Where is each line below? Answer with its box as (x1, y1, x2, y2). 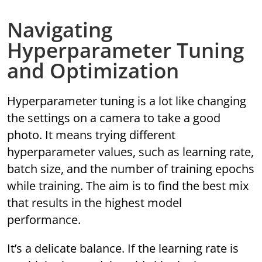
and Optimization (7, 57, 180, 85)
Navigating (7, 16, 113, 44)
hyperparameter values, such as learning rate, (7, 144, 254, 160)
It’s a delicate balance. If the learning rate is (7, 240, 239, 257)
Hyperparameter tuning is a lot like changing (7, 93, 247, 109)
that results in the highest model (7, 195, 182, 211)
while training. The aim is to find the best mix (7, 178, 249, 194)
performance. (7, 212, 81, 228)
